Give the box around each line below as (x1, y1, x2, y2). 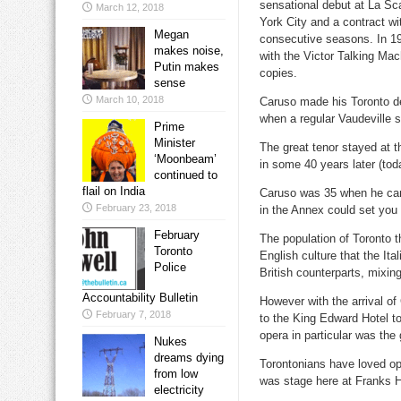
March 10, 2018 (96, 94, 164, 106)
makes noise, (154, 44, 224, 58)
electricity (154, 383, 204, 397)
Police (154, 260, 186, 275)
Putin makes (154, 60, 219, 74)
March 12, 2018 (96, 2, 164, 13)
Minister (154, 136, 195, 150)
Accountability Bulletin (82, 291, 198, 305)
